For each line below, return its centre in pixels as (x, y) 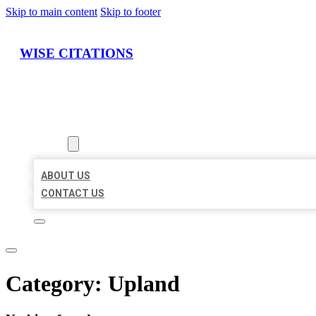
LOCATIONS (62, 127)
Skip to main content (51, 12)
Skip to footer (130, 12)
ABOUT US (66, 176)
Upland (144, 283)
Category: (57, 283)
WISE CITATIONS (77, 53)
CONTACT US (73, 194)
